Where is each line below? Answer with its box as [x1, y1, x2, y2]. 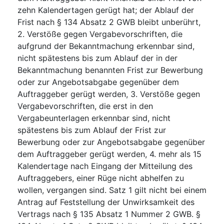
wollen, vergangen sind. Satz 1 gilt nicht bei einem [17, 184, 206, 195]
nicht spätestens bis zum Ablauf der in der [17, 52, 177, 63]
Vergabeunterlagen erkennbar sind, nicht [17, 112, 170, 123]
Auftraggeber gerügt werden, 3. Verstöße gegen [17, 88, 200, 99]
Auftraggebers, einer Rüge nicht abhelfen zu [17, 172, 184, 183]
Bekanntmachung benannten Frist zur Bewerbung [17, 64, 203, 75]
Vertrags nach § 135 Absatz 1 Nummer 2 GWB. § [17, 208, 200, 219]
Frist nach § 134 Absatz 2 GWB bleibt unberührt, [17, 16, 200, 27]
